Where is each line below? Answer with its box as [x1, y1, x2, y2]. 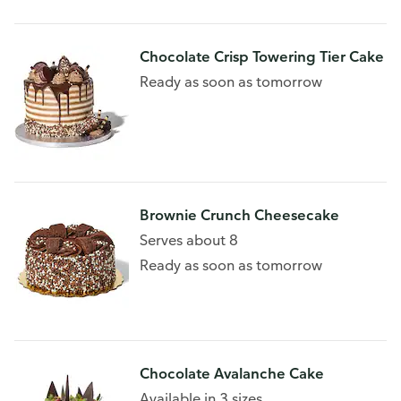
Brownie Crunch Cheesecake [140, 206, 339, 224]
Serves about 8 [140, 231, 238, 249]
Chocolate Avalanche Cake [140, 364, 324, 382]
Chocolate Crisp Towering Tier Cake [140, 47, 384, 65]
